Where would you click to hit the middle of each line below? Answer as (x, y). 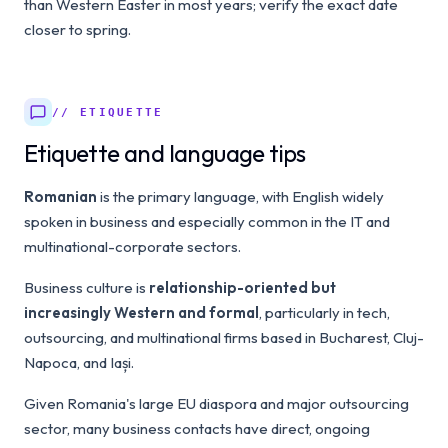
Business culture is (86, 287)
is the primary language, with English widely (240, 196)
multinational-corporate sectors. (132, 246)
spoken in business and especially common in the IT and (207, 221)
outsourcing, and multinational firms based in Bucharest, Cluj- (224, 337)
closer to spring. (77, 29)
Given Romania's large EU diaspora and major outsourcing (216, 403)
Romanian (60, 196)
